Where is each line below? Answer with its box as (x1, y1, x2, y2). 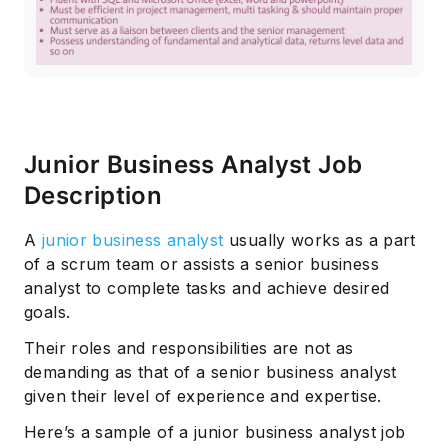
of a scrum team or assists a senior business (24, 253, 379, 274)
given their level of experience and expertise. (24, 385, 382, 406)
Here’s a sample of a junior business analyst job (24, 421, 406, 442)
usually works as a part (223, 229, 416, 250)
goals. (24, 301, 71, 322)
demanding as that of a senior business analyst (24, 361, 397, 382)
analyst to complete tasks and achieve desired (24, 277, 390, 298)
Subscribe (336, 203, 406, 223)
